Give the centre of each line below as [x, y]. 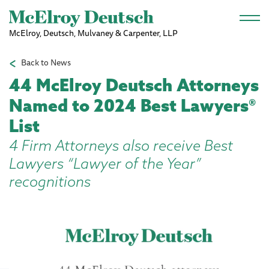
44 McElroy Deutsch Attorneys [134, 85]
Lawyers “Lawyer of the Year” [105, 163]
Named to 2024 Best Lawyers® [132, 105]
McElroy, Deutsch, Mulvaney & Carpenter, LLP [93, 33]
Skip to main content [134, 9]
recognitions [50, 181]
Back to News [46, 62]
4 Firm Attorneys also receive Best [121, 145]
